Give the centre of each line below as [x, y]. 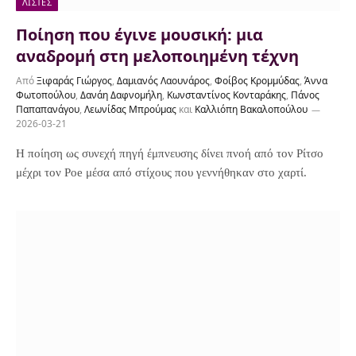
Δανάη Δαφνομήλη [121, 95]
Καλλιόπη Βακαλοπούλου [251, 109]
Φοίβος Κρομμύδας [257, 80]
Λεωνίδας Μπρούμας [130, 109]
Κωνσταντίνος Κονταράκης [226, 95]
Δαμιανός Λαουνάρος [163, 80]
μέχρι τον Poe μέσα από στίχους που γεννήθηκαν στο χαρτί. [161, 172]
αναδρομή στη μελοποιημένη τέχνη [157, 56]
